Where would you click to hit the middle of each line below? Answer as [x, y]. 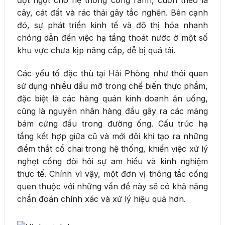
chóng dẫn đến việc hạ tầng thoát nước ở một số [113, 37]
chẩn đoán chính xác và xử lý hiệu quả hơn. [101, 199]
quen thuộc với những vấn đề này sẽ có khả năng [113, 186]
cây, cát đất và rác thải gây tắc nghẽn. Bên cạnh [113, 12]
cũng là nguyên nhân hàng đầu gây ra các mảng [113, 111]
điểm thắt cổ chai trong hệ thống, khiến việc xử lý [113, 148]
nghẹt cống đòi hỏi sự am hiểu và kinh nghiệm [113, 161]
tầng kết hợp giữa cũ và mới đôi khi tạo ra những [113, 136]
